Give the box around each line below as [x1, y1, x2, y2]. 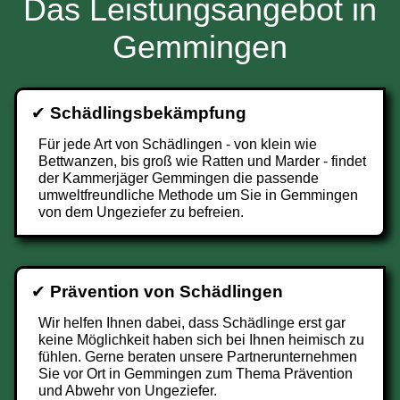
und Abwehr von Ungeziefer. [38, 383, 217, 398]
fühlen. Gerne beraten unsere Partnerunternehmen [38, 349, 357, 364]
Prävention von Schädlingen [50, 282, 283, 301]
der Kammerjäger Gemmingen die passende [38, 171, 319, 186]
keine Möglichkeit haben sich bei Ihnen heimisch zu [38, 332, 364, 347]
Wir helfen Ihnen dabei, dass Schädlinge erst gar [38, 315, 346, 330]
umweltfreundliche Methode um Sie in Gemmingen [38, 187, 358, 203]
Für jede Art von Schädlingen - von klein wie [38, 137, 317, 152]
